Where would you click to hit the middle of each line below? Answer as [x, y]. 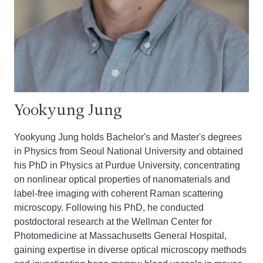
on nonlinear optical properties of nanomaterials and [122, 179]
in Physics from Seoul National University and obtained [129, 151]
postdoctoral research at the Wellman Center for [113, 222]
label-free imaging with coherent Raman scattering [119, 193]
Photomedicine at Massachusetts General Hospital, [120, 236]
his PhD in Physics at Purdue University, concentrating [127, 165]
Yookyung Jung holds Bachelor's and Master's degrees [128, 137]
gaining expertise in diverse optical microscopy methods [130, 250]
